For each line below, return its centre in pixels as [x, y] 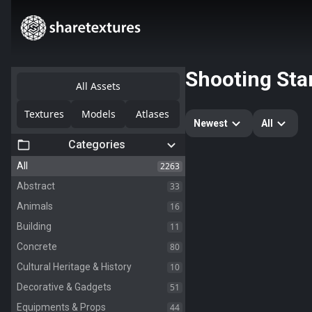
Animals [35, 206]
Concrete [37, 247]
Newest [211, 123]
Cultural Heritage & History [74, 267]
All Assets [98, 86]
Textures [44, 114]
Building [34, 226]
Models [98, 114]
